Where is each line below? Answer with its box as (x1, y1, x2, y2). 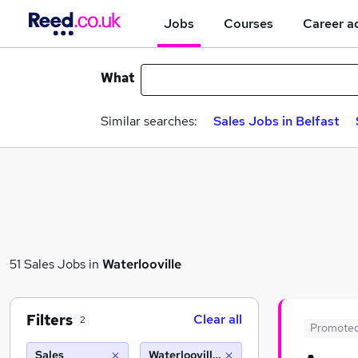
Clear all (193, 311, 242, 328)
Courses (224, 14, 273, 32)
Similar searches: (101, 113, 197, 129)
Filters (26, 310, 73, 329)
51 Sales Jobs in (10, 255, 102, 272)
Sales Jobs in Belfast (213, 113, 340, 129)
